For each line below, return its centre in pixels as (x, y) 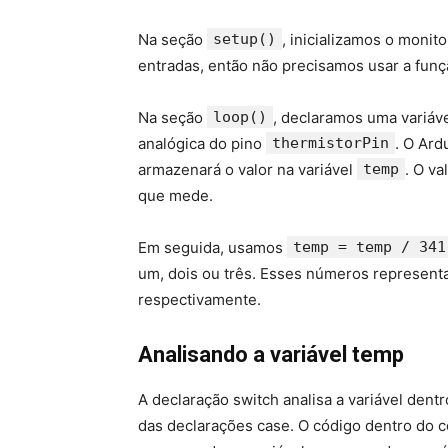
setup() (244, 39)
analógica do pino (202, 144)
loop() (240, 117)
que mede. (175, 196)
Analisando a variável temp (271, 355)
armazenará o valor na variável (247, 170)
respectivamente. (199, 300)
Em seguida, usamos (212, 248)
